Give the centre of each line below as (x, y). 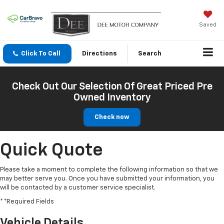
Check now (112, 117)
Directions (99, 54)
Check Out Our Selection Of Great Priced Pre (112, 87)
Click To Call (41, 54)
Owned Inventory (112, 98)
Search (150, 54)
